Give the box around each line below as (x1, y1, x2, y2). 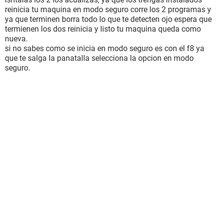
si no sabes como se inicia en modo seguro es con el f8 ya (5, 44, 204, 53)
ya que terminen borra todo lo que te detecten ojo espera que (5, 15, 212, 24)
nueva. (5, 34, 28, 43)
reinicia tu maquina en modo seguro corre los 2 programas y (5, 5, 211, 14)
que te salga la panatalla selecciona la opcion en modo (5, 54, 194, 63)
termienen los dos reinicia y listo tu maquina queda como (5, 24, 201, 34)
